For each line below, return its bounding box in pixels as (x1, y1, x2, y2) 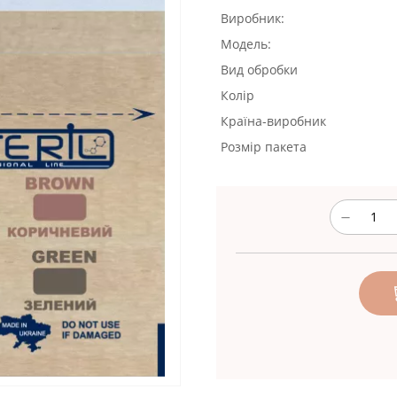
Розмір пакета (221, 137, 307, 155)
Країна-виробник (221, 112, 326, 129)
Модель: (221, 35, 271, 52)
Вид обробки (221, 60, 298, 78)
